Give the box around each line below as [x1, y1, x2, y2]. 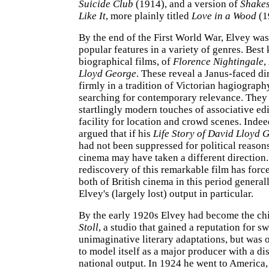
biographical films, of [79, 56, 173, 67]
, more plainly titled [106, 10, 192, 22]
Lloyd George [79, 68, 136, 79]
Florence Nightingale [173, 56, 264, 67]
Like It [79, 10, 106, 22]
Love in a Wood [192, 10, 256, 22]
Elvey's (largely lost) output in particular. [79, 188, 253, 199]
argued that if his [79, 128, 153, 139]
